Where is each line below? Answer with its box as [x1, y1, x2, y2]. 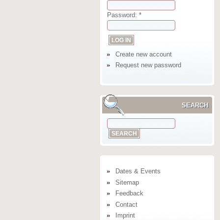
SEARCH [181, 102, 208, 110]
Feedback [115, 190, 143, 197]
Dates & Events [115, 167, 161, 175]
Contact [115, 200, 137, 208]
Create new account [115, 50, 172, 58]
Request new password [115, 61, 181, 69]
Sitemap [115, 178, 139, 186]
